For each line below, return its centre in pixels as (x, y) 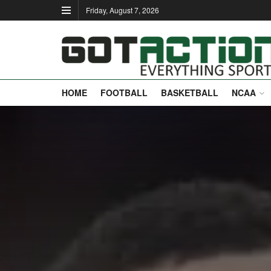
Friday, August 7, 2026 (122, 10)
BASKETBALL (190, 93)
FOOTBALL (124, 93)
